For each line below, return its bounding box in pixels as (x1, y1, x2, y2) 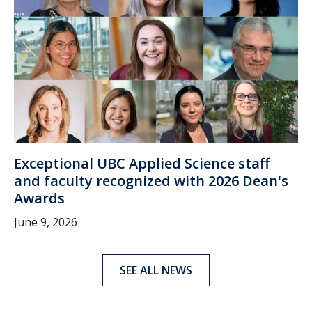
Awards (14, 188, 65, 208)
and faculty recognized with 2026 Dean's (14, 171, 288, 190)
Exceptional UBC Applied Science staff (14, 153, 270, 173)
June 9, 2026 (14, 214, 77, 230)
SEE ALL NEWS (120, 262, 192, 278)
